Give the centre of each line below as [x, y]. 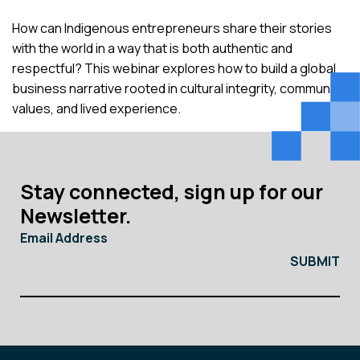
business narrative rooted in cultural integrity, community [178, 88]
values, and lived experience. [96, 108]
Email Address [64, 238]
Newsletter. [76, 216]
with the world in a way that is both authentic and [152, 48]
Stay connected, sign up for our [172, 192]
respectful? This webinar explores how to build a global [174, 68]
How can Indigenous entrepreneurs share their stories [172, 28]
